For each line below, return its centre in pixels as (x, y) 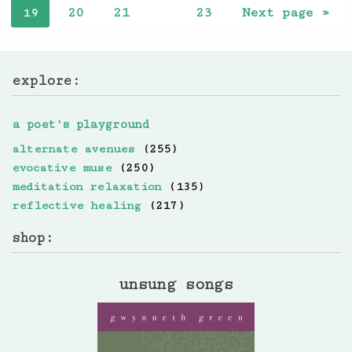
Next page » (285, 13)
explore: (46, 81)
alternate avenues (73, 149)
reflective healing (77, 206)
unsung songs (176, 285)
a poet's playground (80, 125)
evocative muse (62, 168)
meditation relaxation (87, 187)
